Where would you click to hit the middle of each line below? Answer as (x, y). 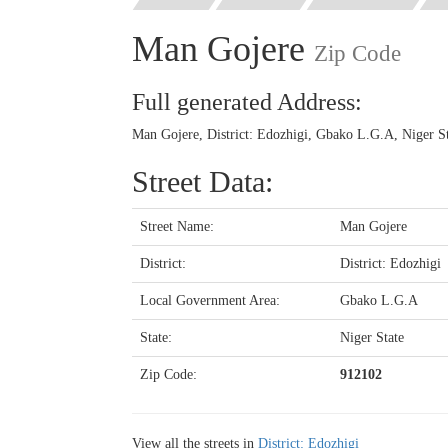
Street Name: (177, 226)
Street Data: (202, 181)
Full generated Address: (247, 101)
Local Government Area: (210, 300)
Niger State (372, 337)
